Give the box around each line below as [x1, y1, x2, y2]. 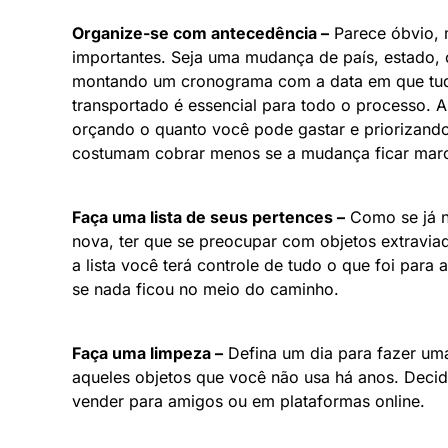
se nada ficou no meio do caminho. [72, 278, 339, 299]
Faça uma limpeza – [72, 342, 223, 363]
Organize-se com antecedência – [72, 22, 329, 43]
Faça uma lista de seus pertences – [72, 206, 345, 227]
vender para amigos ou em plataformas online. [72, 390, 425, 411]
